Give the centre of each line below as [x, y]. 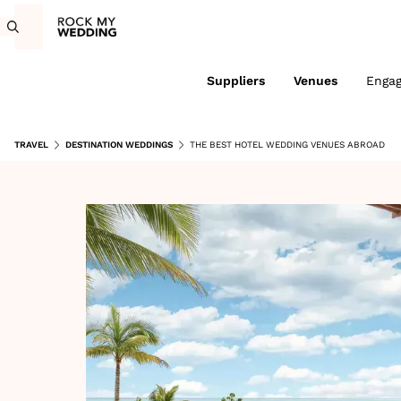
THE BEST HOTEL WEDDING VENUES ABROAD [287, 145]
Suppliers [235, 81]
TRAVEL [31, 145]
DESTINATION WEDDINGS [119, 145]
